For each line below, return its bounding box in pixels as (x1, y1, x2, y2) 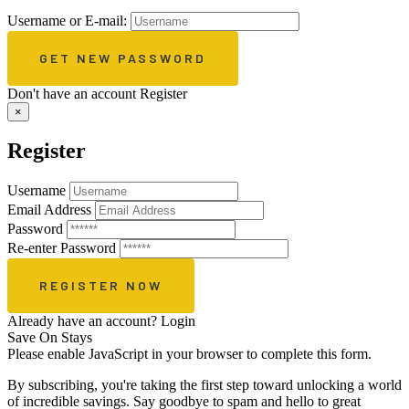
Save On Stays (7, 330, 92, 346)
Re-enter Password (7, 240, 116, 257)
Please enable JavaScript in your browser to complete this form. (7, 346, 372, 362)
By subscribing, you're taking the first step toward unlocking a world (7, 377, 402, 393)
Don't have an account (7, 85, 140, 101)
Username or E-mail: (7, 12, 127, 28)
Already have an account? (7, 313, 161, 330)
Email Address (7, 202, 91, 218)
